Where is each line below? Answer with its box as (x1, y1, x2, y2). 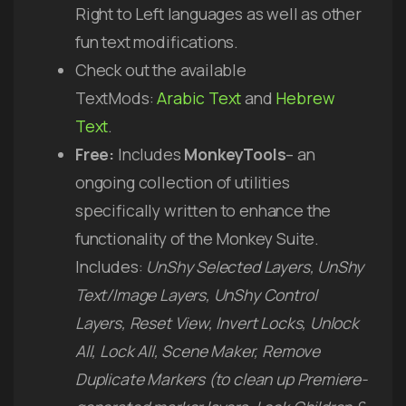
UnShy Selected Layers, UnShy (146, 255, 364, 277)
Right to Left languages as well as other (75, 2, 362, 24)
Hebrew (275, 86, 335, 109)
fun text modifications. (75, 30, 239, 53)
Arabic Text (157, 86, 242, 109)
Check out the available (75, 58, 246, 81)
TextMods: (75, 86, 158, 109)
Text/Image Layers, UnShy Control (75, 283, 317, 305)
